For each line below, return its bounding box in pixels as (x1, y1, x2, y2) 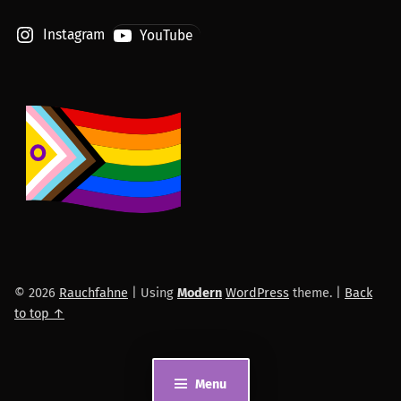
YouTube (140, 26, 194, 44)
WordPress (226, 284, 289, 301)
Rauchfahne (59, 284, 128, 301)
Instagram (42, 26, 105, 44)
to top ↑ (14, 304, 64, 321)
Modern (177, 284, 222, 301)
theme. (289, 284, 336, 301)
